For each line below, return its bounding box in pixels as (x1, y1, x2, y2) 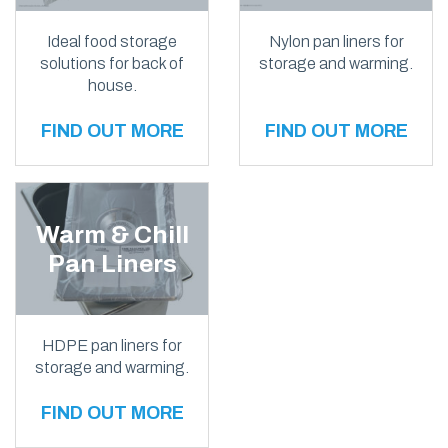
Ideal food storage (47, 33, 177, 51)
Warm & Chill (35, 221, 189, 249)
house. (87, 77, 137, 95)
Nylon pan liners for (268, 33, 404, 51)
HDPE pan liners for (42, 336, 182, 354)
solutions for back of (40, 55, 184, 73)
